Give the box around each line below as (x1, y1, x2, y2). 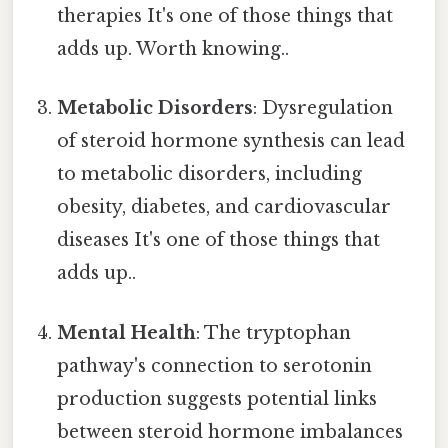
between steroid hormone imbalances (57, 420, 404, 443)
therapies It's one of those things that (57, 5, 394, 28)
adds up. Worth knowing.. (57, 38, 290, 61)
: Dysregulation (253, 97, 394, 120)
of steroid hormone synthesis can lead (57, 130, 406, 153)
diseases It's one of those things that (57, 229, 381, 252)
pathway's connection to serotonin (57, 354, 373, 377)
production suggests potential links (57, 387, 378, 410)
